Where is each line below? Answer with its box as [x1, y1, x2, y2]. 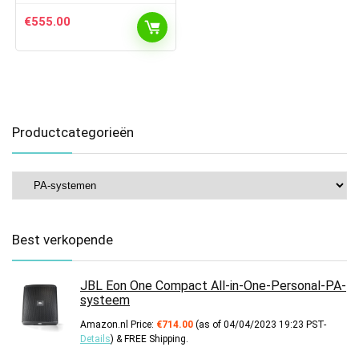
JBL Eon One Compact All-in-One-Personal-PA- [80, 278, 346, 294]
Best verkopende [12, 232, 113, 248]
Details [80, 333, 111, 345]
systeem [80, 292, 130, 309]
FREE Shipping [124, 333, 186, 345]
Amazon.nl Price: [80, 319, 156, 331]
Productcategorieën [12, 124, 134, 141]
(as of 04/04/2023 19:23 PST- [193, 319, 326, 331]
